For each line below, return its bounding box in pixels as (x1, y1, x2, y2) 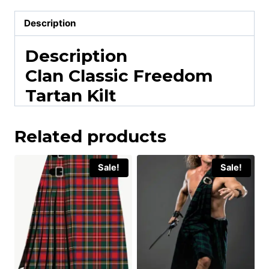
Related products (14, 125, 166, 147)
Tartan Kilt (25, 85, 116, 106)
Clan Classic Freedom (25, 65, 213, 86)
